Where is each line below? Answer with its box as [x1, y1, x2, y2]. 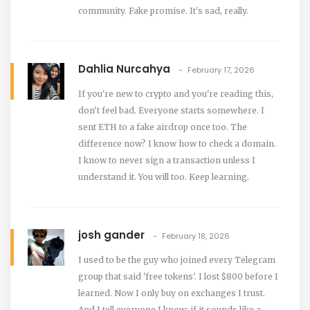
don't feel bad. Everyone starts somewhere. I [78, 104, 264, 116]
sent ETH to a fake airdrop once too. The [78, 121, 247, 132]
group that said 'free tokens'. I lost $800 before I [78, 271, 278, 282]
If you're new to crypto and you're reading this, [78, 88, 273, 99]
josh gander [78, 227, 145, 242]
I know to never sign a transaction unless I [78, 154, 255, 165]
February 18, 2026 [162, 230, 230, 241]
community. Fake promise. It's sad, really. [78, 5, 248, 16]
